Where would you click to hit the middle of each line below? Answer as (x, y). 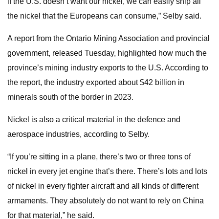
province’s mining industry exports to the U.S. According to (108, 68)
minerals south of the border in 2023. (70, 97)
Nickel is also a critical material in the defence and (94, 120)
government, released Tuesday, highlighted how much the (107, 53)
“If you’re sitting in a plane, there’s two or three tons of (99, 157)
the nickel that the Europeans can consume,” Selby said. (104, 16)
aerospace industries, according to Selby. (78, 134)
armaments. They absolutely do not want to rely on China (106, 201)
